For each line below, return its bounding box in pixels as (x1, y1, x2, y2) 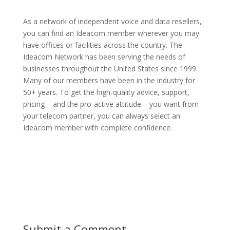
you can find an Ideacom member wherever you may (23, 28, 199, 38)
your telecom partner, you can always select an (23, 110, 180, 121)
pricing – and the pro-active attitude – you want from (23, 99, 199, 109)
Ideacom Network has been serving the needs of (23, 51, 185, 62)
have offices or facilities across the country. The (23, 40, 182, 50)
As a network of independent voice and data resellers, (23, 16, 202, 26)
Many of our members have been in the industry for (23, 75, 195, 85)
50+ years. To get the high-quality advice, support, (23, 87, 189, 97)
